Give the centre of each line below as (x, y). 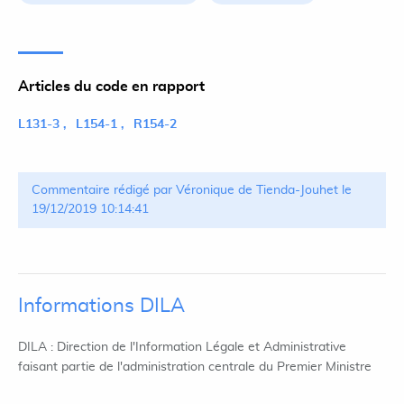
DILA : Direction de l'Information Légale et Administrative (182, 347)
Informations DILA (101, 306)
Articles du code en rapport (111, 87)
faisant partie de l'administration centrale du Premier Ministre (195, 367)
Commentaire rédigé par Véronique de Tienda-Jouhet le (192, 190)
